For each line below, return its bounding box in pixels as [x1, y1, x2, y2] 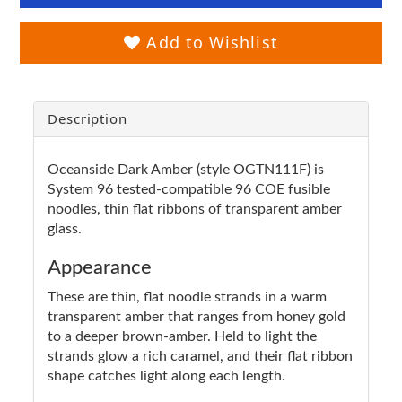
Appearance [48, 257, 152, 277]
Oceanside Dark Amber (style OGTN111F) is [48, 162, 324, 177]
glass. [48, 221, 82, 236]
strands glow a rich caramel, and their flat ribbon [48, 348, 353, 363]
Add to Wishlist [141, 31, 278, 53]
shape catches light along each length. [48, 368, 285, 383]
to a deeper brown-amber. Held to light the [48, 328, 317, 344]
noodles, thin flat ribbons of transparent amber [48, 201, 342, 216]
